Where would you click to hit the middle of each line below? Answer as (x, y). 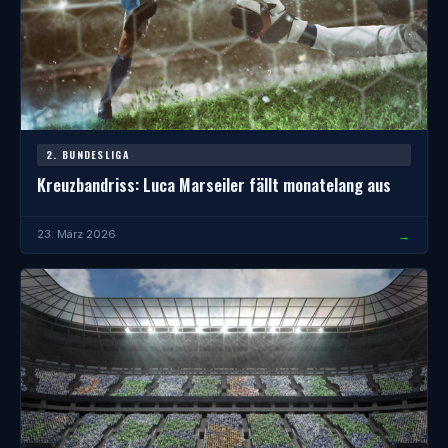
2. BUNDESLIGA (88, 154)
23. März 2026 (76, 234)
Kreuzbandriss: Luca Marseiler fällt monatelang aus (214, 184)
